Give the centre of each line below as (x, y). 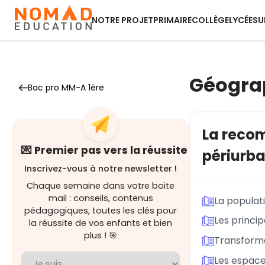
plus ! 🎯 (101, 235)
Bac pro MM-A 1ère (66, 88)
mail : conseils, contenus (101, 198)
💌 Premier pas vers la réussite (104, 150)
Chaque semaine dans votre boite (101, 186)
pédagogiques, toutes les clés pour (101, 211)
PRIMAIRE (172, 20)
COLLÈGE (210, 20)
